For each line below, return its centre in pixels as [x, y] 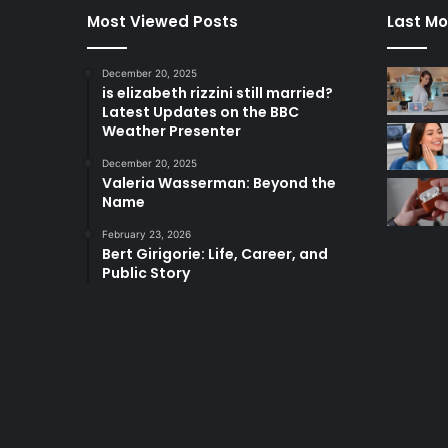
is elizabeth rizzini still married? [217, 92]
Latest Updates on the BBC [200, 111]
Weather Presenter [171, 130]
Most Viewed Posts [162, 21]
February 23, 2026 [146, 233]
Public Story [146, 272]
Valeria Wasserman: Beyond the [219, 182]
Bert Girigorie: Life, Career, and [215, 253]
